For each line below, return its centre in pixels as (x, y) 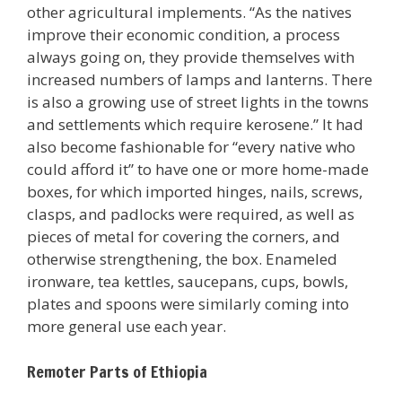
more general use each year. (127, 326)
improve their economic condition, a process (184, 34)
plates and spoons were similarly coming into (188, 303)
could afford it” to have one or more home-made (198, 169)
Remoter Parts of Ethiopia (117, 372)
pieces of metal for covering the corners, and (184, 236)
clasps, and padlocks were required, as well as (191, 214)
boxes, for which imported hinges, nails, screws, (195, 191)
